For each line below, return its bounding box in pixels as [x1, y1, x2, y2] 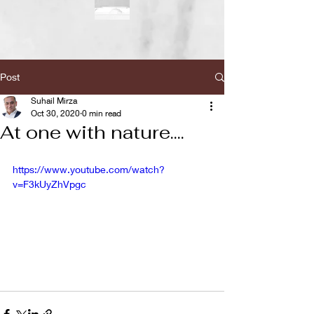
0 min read [82, 108, 121, 118]
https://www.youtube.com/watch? [13, 163, 165, 175]
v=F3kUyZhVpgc [13, 178, 86, 190]
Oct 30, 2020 [31, 108, 80, 118]
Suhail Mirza [31, 95, 77, 106]
